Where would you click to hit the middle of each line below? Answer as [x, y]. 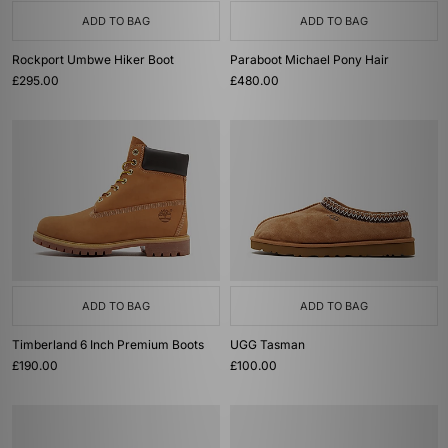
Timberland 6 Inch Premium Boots [108, 344]
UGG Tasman [267, 344]
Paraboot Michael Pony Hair [309, 59]
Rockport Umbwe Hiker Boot [93, 59]
